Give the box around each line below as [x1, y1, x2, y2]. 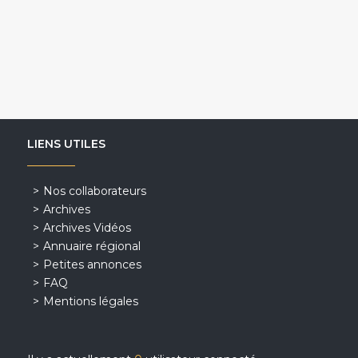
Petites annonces [42, 257, 141, 272]
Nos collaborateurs [42, 183, 146, 198]
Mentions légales [42, 293, 138, 308]
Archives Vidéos [42, 220, 131, 235]
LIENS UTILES [26, 136, 105, 151]
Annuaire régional [42, 238, 141, 253]
